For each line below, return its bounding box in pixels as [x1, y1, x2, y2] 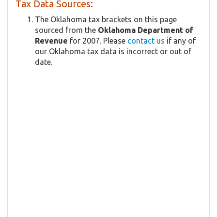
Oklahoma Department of [98, 26, 193, 35]
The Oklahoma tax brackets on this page [35, 15, 177, 24]
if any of [165, 36, 196, 46]
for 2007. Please [68, 36, 127, 46]
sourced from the [35, 26, 98, 35]
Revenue [35, 36, 68, 46]
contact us [127, 36, 165, 46]
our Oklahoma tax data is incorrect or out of [35, 47, 191, 56]
